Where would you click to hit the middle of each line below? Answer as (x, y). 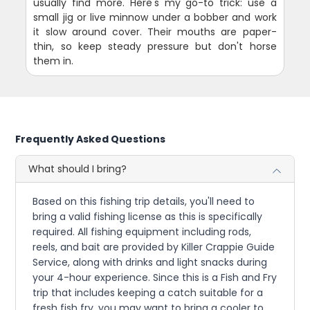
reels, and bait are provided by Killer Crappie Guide (154, 247)
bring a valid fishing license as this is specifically (148, 216)
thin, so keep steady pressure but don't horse (155, 46)
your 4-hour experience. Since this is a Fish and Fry (155, 277)
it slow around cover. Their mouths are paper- (155, 31)
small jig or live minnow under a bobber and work (155, 17)
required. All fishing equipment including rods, (142, 231)
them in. (54, 61)
